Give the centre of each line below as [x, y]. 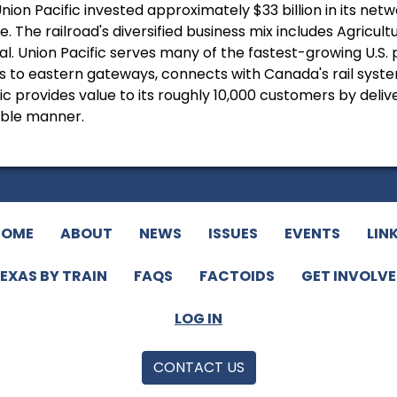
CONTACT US [198, 368]
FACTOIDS [237, 276]
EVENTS [312, 234]
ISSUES [233, 234]
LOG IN [198, 319]
